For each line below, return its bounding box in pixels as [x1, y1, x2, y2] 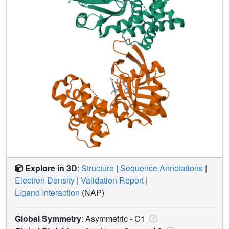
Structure [81, 162, 114, 174]
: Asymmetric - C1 [81, 212, 147, 224]
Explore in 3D [25, 162, 77, 174]
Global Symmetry [15, 212, 81, 224]
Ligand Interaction [15, 186, 80, 198]
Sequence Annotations [120, 162, 203, 174]
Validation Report [81, 174, 144, 186]
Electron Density [15, 174, 75, 186]
